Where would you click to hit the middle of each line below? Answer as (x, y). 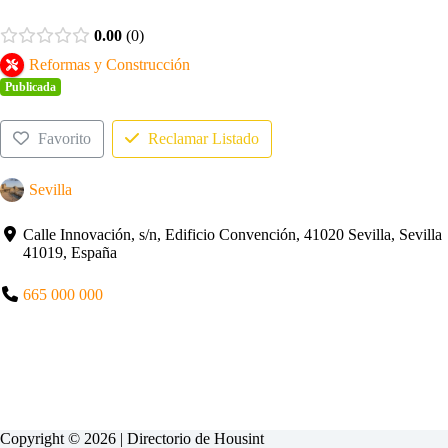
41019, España (70, 252)
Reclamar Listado (203, 138)
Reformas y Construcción (109, 64)
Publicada (30, 86)
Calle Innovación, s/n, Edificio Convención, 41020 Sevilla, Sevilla (233, 234)
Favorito (64, 138)
